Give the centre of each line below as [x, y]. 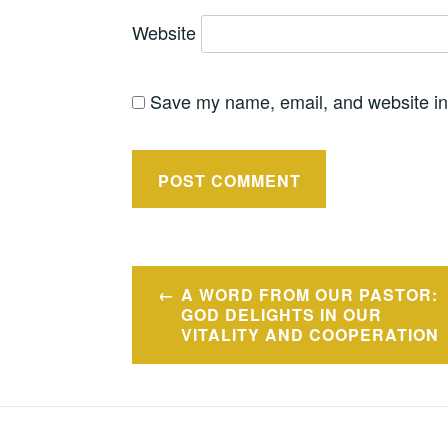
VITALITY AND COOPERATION [309, 334]
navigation [200, 321]
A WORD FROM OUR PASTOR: [309, 294]
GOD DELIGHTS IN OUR [281, 314]
